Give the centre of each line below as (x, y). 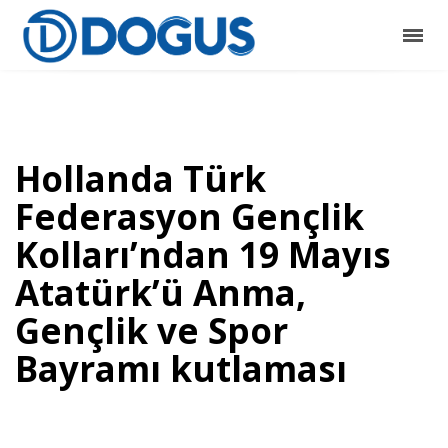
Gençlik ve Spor (151, 330)
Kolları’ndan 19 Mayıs (203, 254)
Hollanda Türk (140, 178)
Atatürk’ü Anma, (160, 292)
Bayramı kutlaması (181, 368)
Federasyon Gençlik (189, 216)
